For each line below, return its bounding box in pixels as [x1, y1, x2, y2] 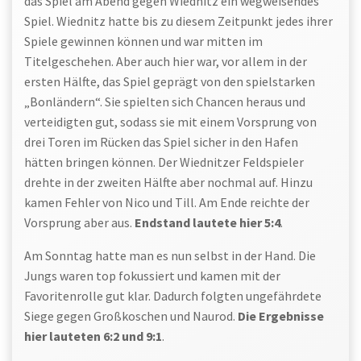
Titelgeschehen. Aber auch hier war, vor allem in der [24, 53, 307, 70]
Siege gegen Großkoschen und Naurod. [24, 308, 238, 325]
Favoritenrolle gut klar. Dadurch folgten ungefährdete [24, 288, 322, 305]
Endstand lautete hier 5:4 [135, 214, 280, 231]
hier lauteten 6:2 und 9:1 [24, 328, 162, 345]
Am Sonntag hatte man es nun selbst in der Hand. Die [24, 247, 316, 264]
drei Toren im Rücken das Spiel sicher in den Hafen [24, 134, 298, 151]
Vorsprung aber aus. [24, 214, 135, 231]
